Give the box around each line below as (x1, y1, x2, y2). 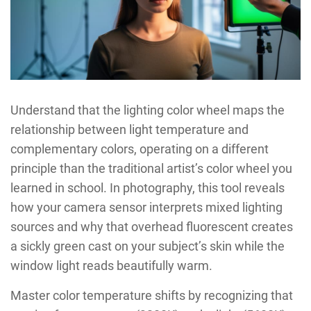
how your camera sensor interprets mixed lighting (10, 199, 283, 215)
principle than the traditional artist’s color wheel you (10, 160, 292, 176)
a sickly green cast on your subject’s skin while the (10, 238, 285, 253)
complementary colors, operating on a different (10, 141, 269, 156)
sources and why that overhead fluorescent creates (10, 219, 293, 234)
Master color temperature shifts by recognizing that (10, 287, 293, 303)
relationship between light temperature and (10, 121, 249, 137)
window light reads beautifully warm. (10, 258, 212, 273)
